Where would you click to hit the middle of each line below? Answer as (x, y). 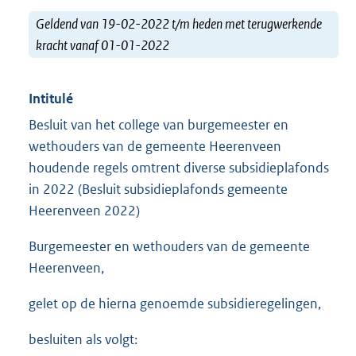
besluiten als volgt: (83, 340)
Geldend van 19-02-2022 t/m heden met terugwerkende (179, 23)
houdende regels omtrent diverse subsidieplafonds (179, 168)
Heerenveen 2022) (84, 211)
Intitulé (51, 99)
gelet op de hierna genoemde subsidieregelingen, (175, 304)
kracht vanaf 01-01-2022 (103, 45)
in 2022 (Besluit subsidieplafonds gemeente (158, 190)
